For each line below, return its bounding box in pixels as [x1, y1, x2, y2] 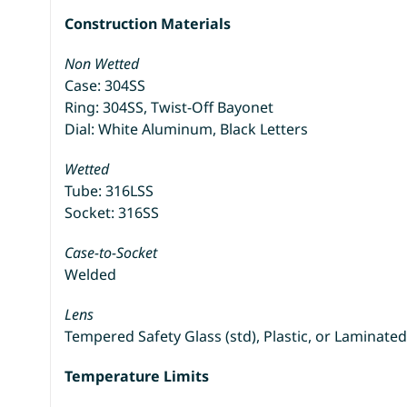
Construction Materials [65, 13, 232, 34]
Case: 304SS [65, 74, 146, 95]
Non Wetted [65, 53, 140, 74]
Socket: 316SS [65, 202, 160, 223]
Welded [65, 263, 117, 284]
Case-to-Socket [65, 242, 158, 263]
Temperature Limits [65, 365, 210, 386]
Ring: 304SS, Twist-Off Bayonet [65, 96, 274, 117]
